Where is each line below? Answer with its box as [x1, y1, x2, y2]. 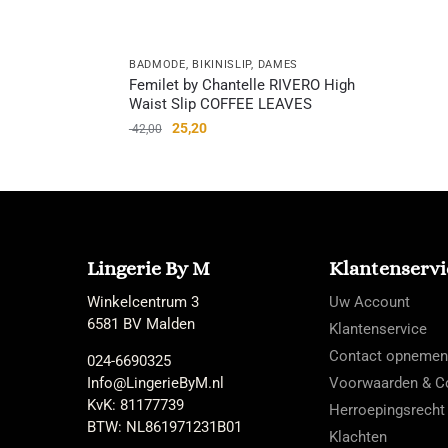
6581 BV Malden [87, 314, 195, 333]
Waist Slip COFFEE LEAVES [128, 94, 312, 113]
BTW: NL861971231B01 [87, 417, 242, 436]
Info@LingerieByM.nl [87, 373, 224, 392]
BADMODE [128, 57, 186, 71]
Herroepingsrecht [329, 400, 445, 419]
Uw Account [329, 292, 410, 311]
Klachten [329, 427, 387, 446]
